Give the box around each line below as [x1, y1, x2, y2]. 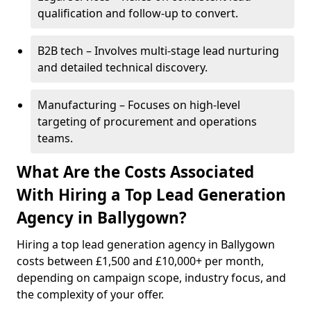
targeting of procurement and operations [37, 114, 257, 129]
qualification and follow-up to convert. [37, 6, 238, 21]
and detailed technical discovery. [37, 60, 208, 75]
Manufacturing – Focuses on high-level [37, 97, 240, 112]
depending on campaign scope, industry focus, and [17, 270, 286, 285]
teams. [37, 131, 73, 146]
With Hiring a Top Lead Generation [17, 184, 286, 205]
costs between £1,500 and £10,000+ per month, [17, 253, 264, 269]
